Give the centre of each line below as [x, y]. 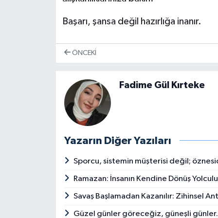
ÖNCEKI [83, 53]
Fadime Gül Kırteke [162, 85]
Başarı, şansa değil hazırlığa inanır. [132, 22]
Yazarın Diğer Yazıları [118, 140]
